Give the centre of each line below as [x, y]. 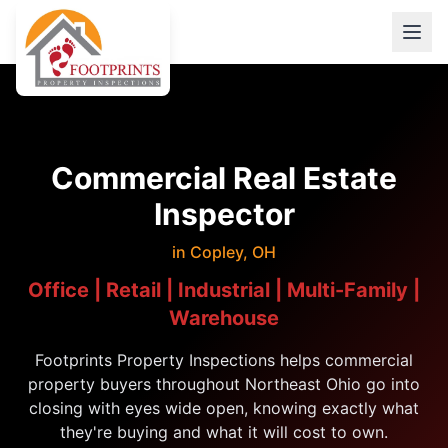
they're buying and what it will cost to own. [224, 432]
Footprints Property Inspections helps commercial [224, 360]
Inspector [224, 214]
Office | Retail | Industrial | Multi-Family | [224, 290]
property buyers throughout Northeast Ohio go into [224, 384]
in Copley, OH [224, 252]
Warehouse [224, 318]
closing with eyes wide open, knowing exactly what [224, 408]
